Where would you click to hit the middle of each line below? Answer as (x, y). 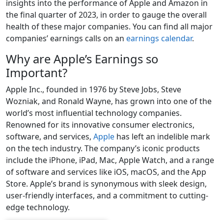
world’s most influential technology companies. (94, 113)
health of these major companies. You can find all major (109, 26)
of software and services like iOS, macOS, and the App (106, 172)
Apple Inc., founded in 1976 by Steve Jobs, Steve (94, 89)
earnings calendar (159, 38)
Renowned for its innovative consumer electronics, (100, 124)
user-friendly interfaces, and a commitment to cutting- (107, 195)
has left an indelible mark (162, 136)
